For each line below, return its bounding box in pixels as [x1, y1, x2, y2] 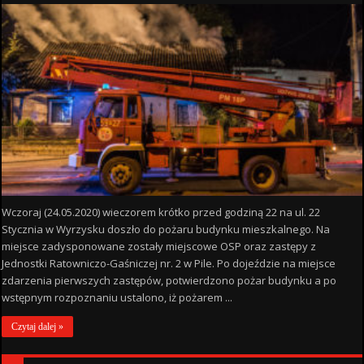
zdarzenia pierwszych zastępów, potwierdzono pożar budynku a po [2, 272, 337, 288]
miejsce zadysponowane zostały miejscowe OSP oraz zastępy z [2, 238, 317, 253]
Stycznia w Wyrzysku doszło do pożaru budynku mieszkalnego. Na [2, 221, 331, 236]
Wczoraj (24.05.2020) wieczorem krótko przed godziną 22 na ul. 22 [2, 204, 321, 219]
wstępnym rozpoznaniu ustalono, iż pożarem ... [2, 289, 233, 305]
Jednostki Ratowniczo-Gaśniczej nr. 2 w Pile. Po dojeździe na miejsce [2, 255, 336, 271]
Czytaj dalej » [11, 320, 64, 332]
